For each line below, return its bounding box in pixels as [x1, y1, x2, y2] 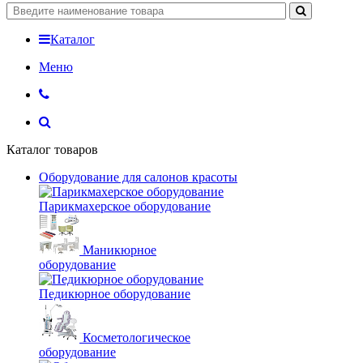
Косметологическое [83, 330, 190, 344]
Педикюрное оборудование [39, 286, 190, 301]
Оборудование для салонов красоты [39, 169, 237, 184]
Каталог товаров [6, 142, 98, 156]
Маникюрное [83, 242, 156, 257]
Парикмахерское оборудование [39, 199, 211, 213]
